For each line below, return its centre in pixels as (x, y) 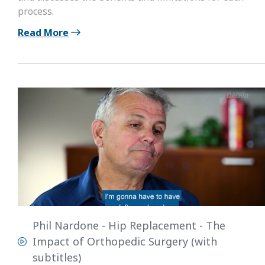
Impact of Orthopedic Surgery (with (125, 241)
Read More (43, 33)
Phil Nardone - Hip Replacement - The (129, 225)
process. (36, 11)
